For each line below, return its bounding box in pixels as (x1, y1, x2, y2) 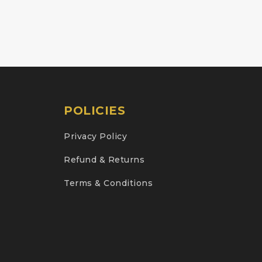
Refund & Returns (64, 154, 145, 165)
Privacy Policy (64, 130, 127, 142)
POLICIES (64, 103, 126, 118)
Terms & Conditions (64, 177, 153, 188)
